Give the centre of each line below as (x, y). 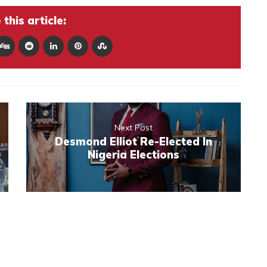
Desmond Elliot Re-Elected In (133, 141)
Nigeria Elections (133, 154)
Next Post (133, 127)
